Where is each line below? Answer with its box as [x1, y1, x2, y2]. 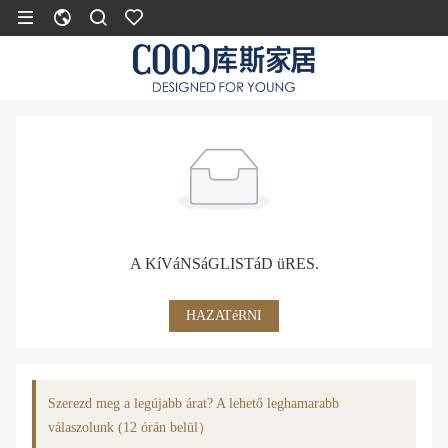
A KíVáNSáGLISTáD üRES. [129, 255, 319, 272]
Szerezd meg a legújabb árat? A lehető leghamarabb [48, 396, 339, 411]
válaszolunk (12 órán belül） [48, 420, 212, 435]
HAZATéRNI [186, 308, 262, 323]
